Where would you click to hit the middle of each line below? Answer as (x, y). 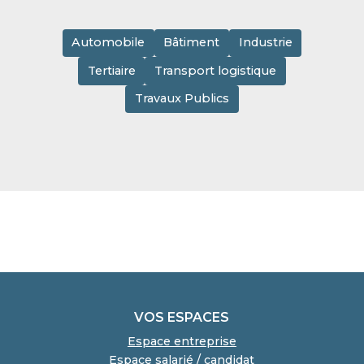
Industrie (265, 43)
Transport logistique (215, 70)
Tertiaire (111, 70)
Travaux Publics (182, 99)
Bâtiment (192, 43)
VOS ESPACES (182, 318)
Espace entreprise (182, 342)
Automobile (108, 43)
